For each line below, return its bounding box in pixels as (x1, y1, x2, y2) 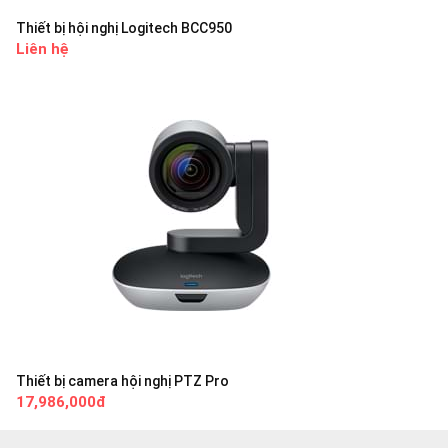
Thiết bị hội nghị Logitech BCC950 (16, 19, 232, 36)
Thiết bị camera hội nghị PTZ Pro (16, 372, 229, 389)
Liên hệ (16, 39, 69, 58)
